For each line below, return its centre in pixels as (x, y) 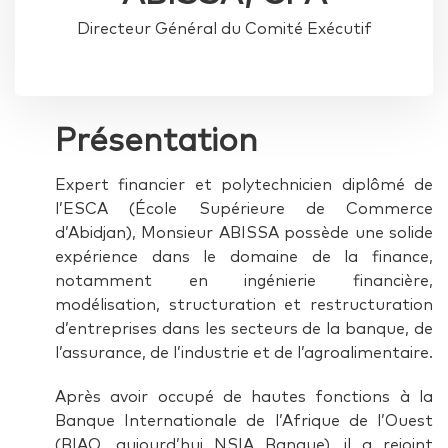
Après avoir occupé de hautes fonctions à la (244, 397)
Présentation (156, 142)
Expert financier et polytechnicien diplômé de (244, 185)
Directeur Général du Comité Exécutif (224, 29)
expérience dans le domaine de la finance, (244, 257)
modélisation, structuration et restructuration (244, 305)
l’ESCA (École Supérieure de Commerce (244, 209)
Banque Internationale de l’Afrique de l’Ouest (244, 421)
